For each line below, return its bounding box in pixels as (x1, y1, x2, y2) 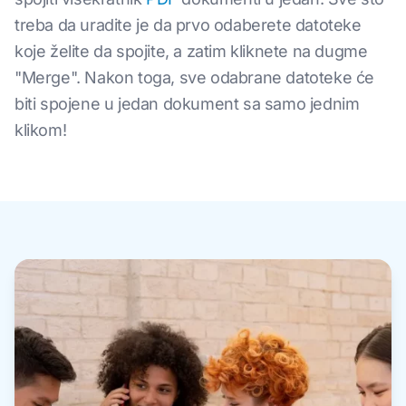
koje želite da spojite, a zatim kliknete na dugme (14, 42, 368, 61)
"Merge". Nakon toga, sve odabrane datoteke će (14, 68, 375, 87)
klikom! (14, 121, 67, 140)
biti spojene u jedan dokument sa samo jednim (14, 94, 360, 113)
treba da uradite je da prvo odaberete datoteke (14, 15, 362, 34)
